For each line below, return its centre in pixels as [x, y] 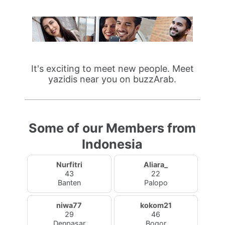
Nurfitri [69, 164]
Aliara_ [156, 164]
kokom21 [156, 205]
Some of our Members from [113, 128]
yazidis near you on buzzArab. [113, 79]
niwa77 [69, 205]
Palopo [156, 183]
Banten [69, 183]
